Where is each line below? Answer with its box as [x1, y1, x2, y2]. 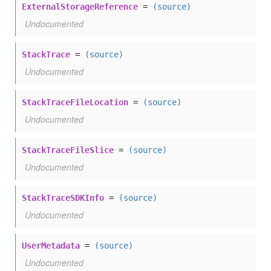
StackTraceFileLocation [22, 97, 128, 108]
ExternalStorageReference [22, 2, 138, 12]
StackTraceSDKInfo [22, 193, 104, 203]
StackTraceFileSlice [22, 145, 114, 155]
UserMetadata [22, 241, 80, 251]
